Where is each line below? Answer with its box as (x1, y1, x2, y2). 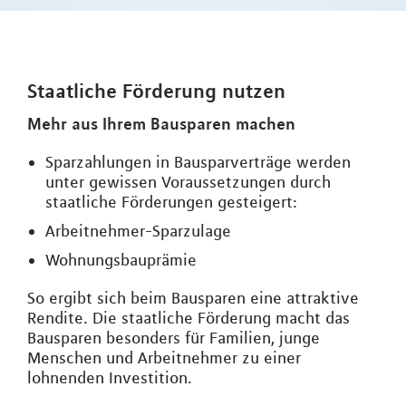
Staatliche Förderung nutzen (27, 79, 285, 103)
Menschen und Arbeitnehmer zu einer (27, 348, 301, 369)
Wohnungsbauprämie (45, 250, 197, 271)
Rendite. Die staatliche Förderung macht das (27, 308, 350, 329)
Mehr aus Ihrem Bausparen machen (27, 113, 295, 134)
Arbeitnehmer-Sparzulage (45, 221, 231, 242)
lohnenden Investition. (27, 368, 192, 389)
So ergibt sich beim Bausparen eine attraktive (27, 288, 359, 309)
